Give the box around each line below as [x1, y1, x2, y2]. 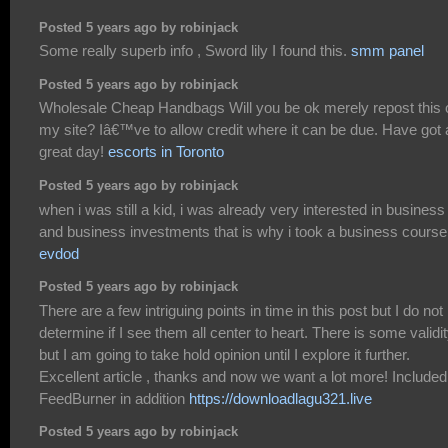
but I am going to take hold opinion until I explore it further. [39, 345, 410, 363]
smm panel [351, 42, 424, 60]
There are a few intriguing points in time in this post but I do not [39, 301, 443, 319]
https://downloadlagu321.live [189, 389, 372, 407]
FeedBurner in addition [39, 389, 189, 407]
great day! [39, 143, 108, 161]
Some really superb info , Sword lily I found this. [39, 42, 351, 60]
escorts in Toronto [108, 143, 224, 161]
